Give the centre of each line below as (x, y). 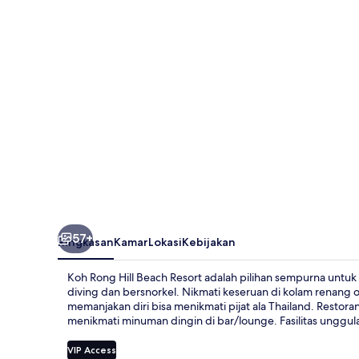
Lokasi (165, 242)
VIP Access (92, 349)
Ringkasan (86, 242)
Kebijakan (209, 242)
